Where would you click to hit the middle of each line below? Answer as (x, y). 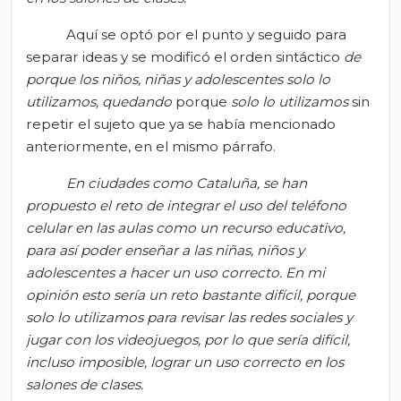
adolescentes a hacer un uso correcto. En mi (175, 272)
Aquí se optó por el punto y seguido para (206, 34)
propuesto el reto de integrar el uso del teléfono (186, 205)
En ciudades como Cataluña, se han (186, 183)
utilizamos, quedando (101, 101)
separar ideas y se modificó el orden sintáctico (185, 56)
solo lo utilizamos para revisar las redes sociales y (189, 317)
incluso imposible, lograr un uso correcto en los (185, 362)
